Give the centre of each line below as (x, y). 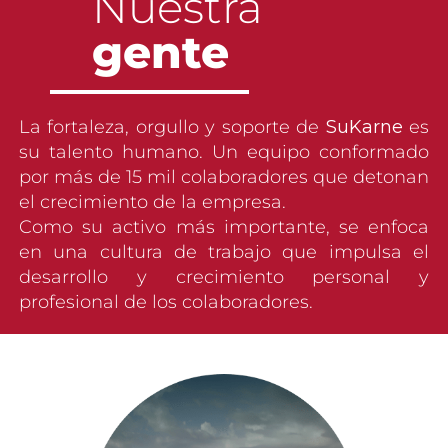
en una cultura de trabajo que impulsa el (224, 251)
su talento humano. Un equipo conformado (224, 151)
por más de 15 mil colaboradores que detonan (224, 176)
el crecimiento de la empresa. (152, 201)
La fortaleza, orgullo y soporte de (172, 126)
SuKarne (364, 126)
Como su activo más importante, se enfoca (224, 226)
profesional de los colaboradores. (166, 301)
